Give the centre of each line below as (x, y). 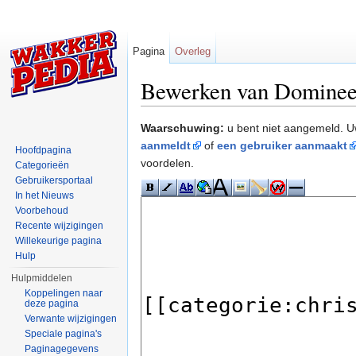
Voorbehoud (42, 211)
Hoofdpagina (44, 150)
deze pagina (52, 304)
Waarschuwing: (182, 128)
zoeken (258, 112)
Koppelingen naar (64, 293)
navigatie (211, 112)
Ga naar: (164, 112)
